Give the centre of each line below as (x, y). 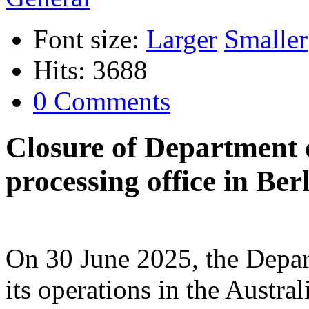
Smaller (266, 39)
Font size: (86, 39)
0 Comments (102, 101)
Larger (182, 39)
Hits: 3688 (90, 70)
